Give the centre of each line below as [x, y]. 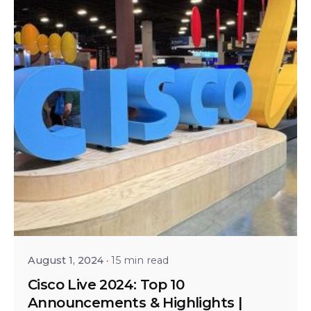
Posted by [103, 199]
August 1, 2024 [66, 260]
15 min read [140, 260]
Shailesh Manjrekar [137, 217]
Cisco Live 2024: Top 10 [106, 284]
